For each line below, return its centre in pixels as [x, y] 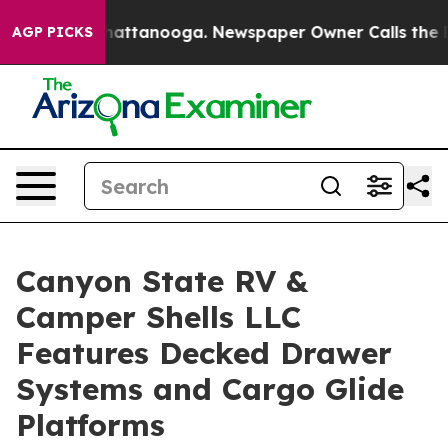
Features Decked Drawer [204, 353]
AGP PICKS [52, 32]
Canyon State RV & [162, 281]
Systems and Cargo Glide [210, 389]
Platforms [90, 425]
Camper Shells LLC [158, 317]
